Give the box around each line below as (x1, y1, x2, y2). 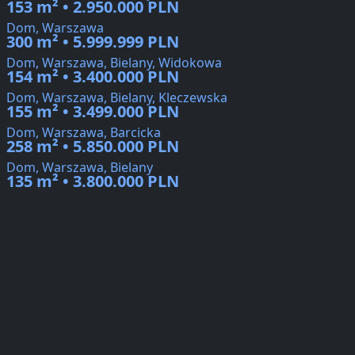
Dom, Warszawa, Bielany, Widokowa (6, 54, 222, 72)
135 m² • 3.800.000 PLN (6, 170, 179, 193)
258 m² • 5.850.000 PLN (6, 136, 179, 158)
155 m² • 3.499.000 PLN (6, 101, 179, 123)
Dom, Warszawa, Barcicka (6, 124, 161, 142)
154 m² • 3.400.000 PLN (6, 66, 179, 88)
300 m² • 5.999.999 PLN (6, 31, 179, 53)
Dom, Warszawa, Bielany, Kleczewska (6, 89, 227, 107)
